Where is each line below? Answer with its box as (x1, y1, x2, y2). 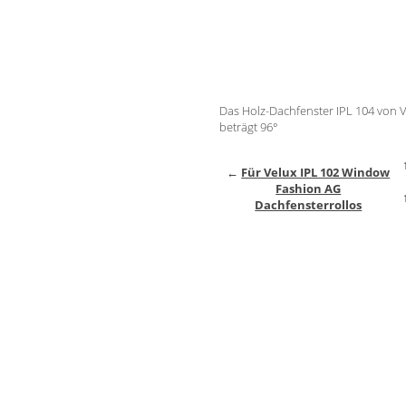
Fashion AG (275, 179, 342, 197)
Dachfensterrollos (255, 196, 362, 213)
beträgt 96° (218, 118, 278, 135)
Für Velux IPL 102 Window (241, 163, 391, 180)
